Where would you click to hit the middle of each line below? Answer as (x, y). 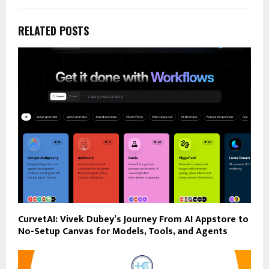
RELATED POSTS (53, 31)
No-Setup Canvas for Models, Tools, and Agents (123, 231)
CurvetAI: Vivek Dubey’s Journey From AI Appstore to (133, 219)
